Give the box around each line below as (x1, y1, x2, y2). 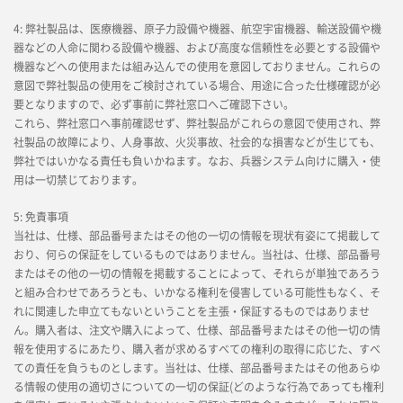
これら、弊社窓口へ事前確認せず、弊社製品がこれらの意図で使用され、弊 (13, 115, 381, 131)
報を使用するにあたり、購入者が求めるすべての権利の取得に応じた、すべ (13, 341, 381, 357)
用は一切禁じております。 (13, 172, 143, 188)
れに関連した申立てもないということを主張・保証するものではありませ (13, 303, 370, 319)
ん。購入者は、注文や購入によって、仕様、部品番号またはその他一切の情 (13, 322, 381, 338)
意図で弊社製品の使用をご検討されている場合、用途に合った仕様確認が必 (13, 77, 381, 94)
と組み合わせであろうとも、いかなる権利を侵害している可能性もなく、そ (13, 284, 381, 300)
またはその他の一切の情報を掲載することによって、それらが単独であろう (13, 265, 381, 282)
